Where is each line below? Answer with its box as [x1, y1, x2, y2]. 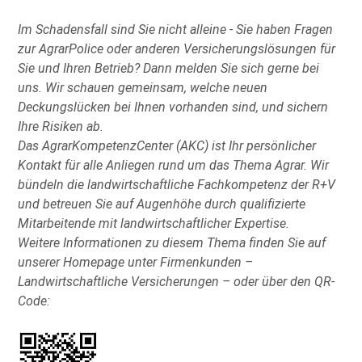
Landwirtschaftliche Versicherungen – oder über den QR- [18, 273, 335, 289]
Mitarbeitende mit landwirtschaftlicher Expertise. [18, 215, 290, 231]
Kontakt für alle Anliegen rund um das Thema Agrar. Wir [18, 157, 330, 173]
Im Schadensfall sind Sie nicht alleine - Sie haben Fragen [18, 21, 334, 37]
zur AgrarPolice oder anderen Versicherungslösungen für [18, 40, 336, 57]
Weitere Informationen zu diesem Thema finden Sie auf [18, 234, 326, 250]
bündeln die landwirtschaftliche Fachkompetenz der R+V [18, 176, 336, 192]
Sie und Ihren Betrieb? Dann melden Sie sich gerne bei [18, 60, 320, 76]
